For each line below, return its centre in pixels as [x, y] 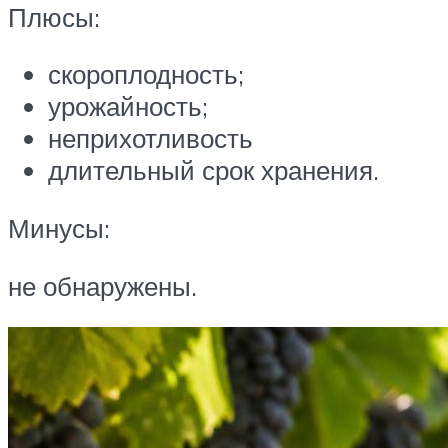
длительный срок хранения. [213, 170]
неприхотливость [150, 138]
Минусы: [59, 227]
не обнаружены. [102, 285]
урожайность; [128, 106]
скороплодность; [146, 74]
